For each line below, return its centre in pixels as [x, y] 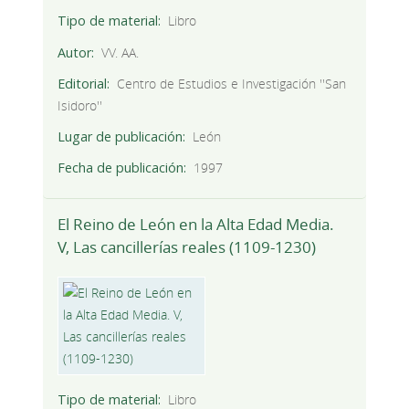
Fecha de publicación [120, 167]
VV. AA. [121, 52]
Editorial [82, 83]
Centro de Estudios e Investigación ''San [232, 83]
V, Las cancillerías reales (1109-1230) [186, 247]
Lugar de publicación [120, 136]
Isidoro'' [79, 105]
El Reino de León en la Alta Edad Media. [195, 225]
